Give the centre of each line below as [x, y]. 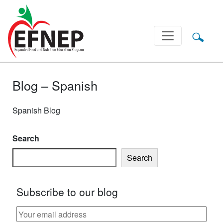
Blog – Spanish [55, 85]
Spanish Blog [36, 110]
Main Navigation [47, 37]
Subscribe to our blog [67, 192]
